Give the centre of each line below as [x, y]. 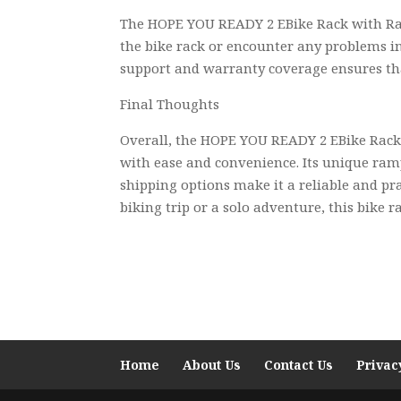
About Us [212, 364]
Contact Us [299, 364]
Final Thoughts [170, 104]
